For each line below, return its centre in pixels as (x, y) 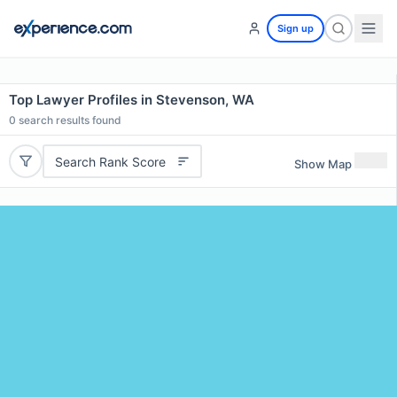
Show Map (323, 163)
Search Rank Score (110, 161)
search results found (69, 120)
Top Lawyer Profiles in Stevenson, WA (132, 100)
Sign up (296, 28)
